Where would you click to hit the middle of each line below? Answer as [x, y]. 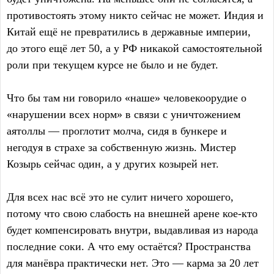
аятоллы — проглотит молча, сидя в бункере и [117, 131]
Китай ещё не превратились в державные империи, [129, 32]
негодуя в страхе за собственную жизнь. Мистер [121, 147]
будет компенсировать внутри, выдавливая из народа [132, 230]
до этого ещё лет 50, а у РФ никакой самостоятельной [135, 48]
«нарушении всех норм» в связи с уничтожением [124, 114]
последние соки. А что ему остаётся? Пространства [129, 246]
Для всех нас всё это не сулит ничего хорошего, [120, 197]
